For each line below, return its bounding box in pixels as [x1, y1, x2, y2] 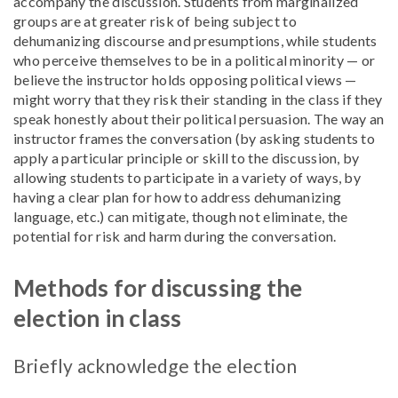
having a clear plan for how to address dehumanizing [13, 188, 342, 205]
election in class [13, 304, 182, 332]
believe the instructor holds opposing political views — [13, 71, 357, 88]
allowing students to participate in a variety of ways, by [13, 169, 362, 186]
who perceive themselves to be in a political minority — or [13, 52, 376, 68]
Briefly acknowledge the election [13, 354, 298, 377]
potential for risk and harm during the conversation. [13, 227, 337, 244]
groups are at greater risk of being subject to [13, 12, 297, 29]
